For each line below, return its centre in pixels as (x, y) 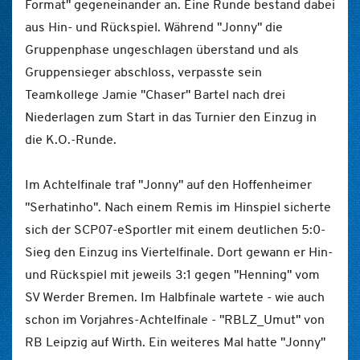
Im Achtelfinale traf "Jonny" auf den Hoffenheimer (168, 184)
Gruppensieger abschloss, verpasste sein (143, 72)
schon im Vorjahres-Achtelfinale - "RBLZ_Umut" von (175, 319)
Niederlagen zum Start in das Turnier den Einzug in (171, 117)
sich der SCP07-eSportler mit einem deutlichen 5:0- (175, 229)
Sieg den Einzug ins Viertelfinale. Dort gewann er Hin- (179, 252)
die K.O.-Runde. (71, 139)
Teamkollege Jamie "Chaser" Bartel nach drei (155, 94)
